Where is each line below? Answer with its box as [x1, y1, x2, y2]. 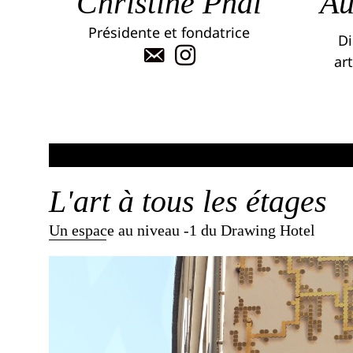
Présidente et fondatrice [88, 23, 250, 43]
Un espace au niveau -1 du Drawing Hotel [49, 221, 315, 240]
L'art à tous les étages [49, 184, 327, 220]
